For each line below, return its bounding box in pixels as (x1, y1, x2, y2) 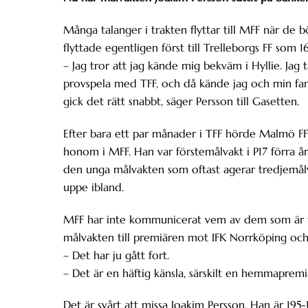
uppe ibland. (63, 179, 124, 194)
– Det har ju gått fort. (63, 247, 169, 262)
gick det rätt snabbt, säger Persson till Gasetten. (63, 94, 299, 109)
